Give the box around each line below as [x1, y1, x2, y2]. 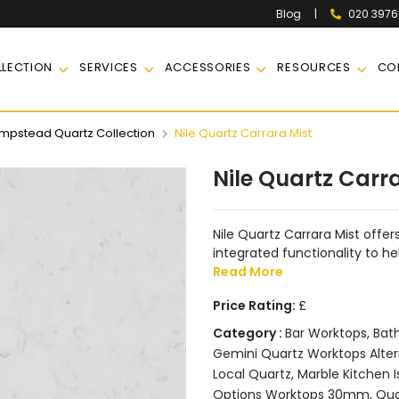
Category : [213, 324, 285, 342]
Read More [213, 263, 283, 281]
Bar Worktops [285, 324, 367, 342]
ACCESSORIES [164, 58, 251, 76]
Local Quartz [213, 365, 291, 383]
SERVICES [79, 58, 138, 76]
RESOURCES [277, 58, 351, 76]
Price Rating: [213, 297, 298, 314]
